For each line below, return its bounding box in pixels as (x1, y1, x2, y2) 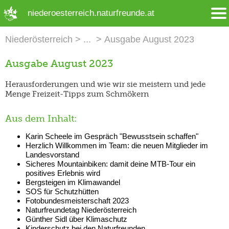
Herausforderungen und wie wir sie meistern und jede (5, 79, 205, 89)
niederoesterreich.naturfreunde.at (27, 8, 154, 18)
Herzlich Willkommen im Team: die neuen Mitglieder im (26, 141, 208, 150)
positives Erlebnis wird (26, 168, 100, 177)
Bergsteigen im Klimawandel (26, 177, 120, 187)
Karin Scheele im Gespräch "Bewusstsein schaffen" (26, 131, 198, 141)
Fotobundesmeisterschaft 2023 (26, 196, 129, 205)
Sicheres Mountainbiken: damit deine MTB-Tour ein (26, 159, 195, 168)
